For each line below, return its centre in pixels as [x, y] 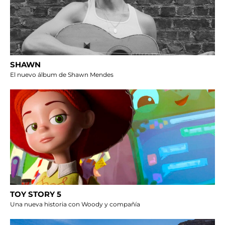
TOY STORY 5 [36, 194]
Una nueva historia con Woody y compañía [75, 204]
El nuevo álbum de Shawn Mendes [62, 75]
